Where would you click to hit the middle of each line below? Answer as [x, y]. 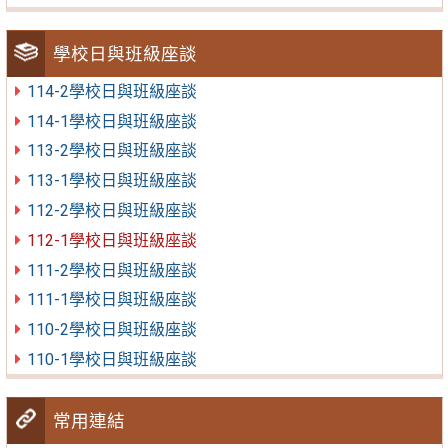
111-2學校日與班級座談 [111, 270]
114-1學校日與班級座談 [111, 121]
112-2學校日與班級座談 [111, 211]
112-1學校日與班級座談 [111, 240]
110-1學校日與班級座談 [111, 359]
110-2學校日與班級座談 [111, 330]
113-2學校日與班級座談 [111, 151]
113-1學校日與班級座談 [111, 181]
